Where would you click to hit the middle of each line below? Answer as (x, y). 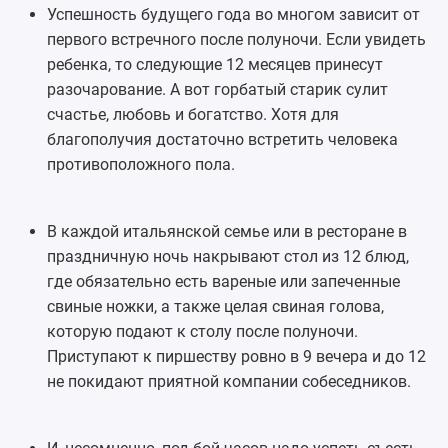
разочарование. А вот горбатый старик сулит (217, 89)
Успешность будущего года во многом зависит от (233, 14)
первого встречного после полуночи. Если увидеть (236, 39)
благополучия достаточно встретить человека (222, 139)
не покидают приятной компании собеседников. (228, 381)
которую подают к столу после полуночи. (202, 331)
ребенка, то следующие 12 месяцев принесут (214, 64)
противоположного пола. (140, 164)
